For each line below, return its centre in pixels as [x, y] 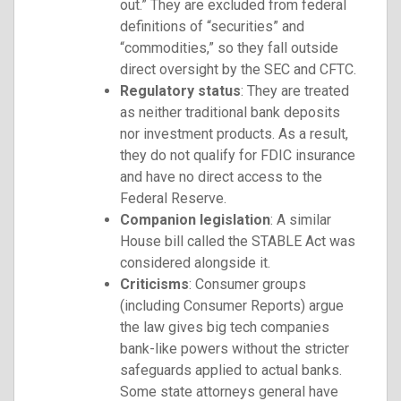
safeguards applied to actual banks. [231, 370]
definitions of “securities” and [212, 26]
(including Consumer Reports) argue [232, 305]
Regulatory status [180, 90]
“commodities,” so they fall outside [229, 47]
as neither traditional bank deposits [230, 112]
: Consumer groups [247, 284]
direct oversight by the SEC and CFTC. [238, 69]
